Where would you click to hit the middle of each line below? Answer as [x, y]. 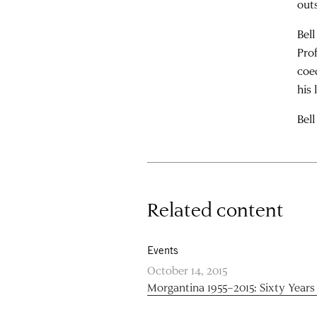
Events [163, 250]
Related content [216, 209]
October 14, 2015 [188, 270]
